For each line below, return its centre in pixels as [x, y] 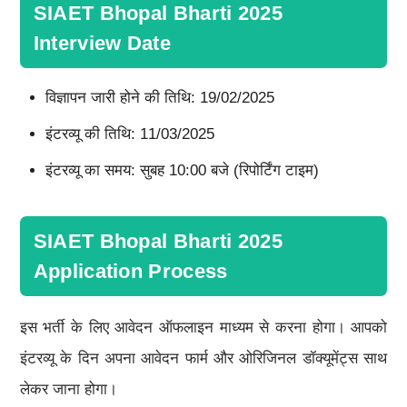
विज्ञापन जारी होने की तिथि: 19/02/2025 [159, 97]
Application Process [130, 271]
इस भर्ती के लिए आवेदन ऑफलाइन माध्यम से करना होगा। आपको [203, 327]
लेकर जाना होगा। [68, 389]
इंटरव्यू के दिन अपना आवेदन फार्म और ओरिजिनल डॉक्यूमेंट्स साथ [203, 358]
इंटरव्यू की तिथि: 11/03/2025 [129, 134]
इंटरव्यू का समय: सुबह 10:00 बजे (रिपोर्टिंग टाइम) [182, 170]
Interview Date [102, 43]
